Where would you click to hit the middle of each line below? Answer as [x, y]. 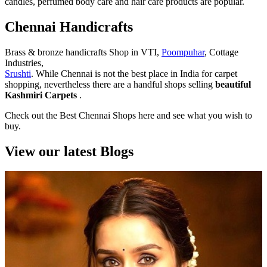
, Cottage [221, 52]
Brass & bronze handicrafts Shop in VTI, [83, 52]
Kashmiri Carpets [41, 95]
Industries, [24, 63]
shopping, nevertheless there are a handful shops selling [110, 84]
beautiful [233, 84]
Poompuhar [183, 52]
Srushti [18, 73]
